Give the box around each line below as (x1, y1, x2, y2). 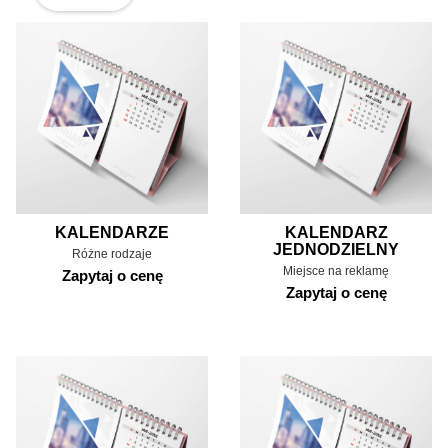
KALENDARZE (55, 223, 169, 241)
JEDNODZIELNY (273, 240, 399, 258)
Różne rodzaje (72, 246, 152, 261)
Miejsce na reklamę (283, 263, 389, 278)
